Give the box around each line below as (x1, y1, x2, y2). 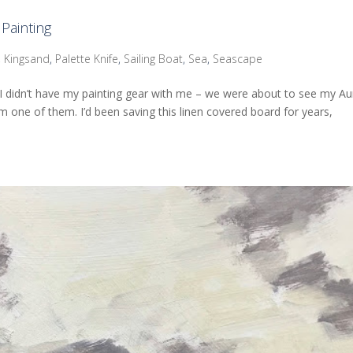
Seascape (213, 50, 263, 66)
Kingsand (4, 50, 50, 66)
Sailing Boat (124, 50, 184, 66)
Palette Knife (55, 50, 119, 66)
